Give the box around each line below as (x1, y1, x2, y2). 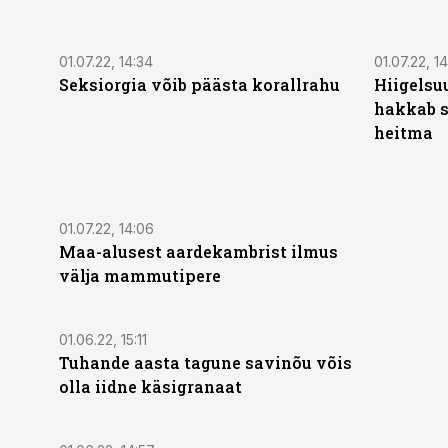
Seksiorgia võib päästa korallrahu (59, 74, 340, 95)
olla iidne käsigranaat (59, 376, 242, 397)
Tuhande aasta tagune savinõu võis (59, 352, 352, 373)
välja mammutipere (59, 265, 221, 286)
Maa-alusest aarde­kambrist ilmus (59, 241, 338, 262)
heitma (373, 122, 433, 143)
